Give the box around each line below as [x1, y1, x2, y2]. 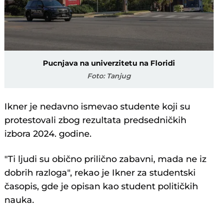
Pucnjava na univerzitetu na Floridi [43, 58, 175, 68]
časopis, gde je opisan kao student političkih [4, 181, 199, 192]
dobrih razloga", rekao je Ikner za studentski [4, 167, 196, 178]
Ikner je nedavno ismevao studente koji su [4, 101, 191, 112]
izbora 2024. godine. [4, 128, 92, 139]
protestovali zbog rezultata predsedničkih [4, 114, 187, 126]
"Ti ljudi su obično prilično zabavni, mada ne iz [4, 153, 207, 164]
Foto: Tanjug [87, 71, 131, 80]
